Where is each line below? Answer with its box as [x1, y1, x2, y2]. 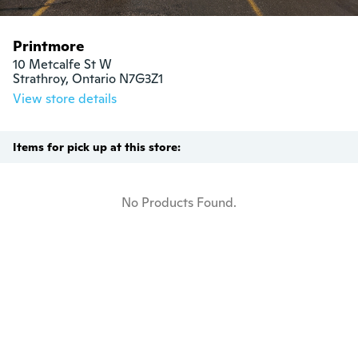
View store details [13, 90, 117, 107]
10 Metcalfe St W [13, 56, 112, 73]
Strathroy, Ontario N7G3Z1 [13, 70, 163, 87]
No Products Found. [121, 194, 237, 211]
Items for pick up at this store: [13, 140, 181, 154]
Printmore [13, 37, 84, 55]
